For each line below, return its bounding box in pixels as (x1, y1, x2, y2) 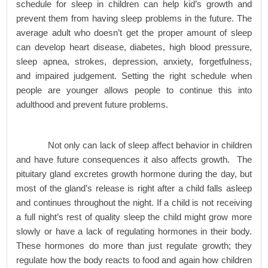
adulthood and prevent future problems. (16, 99, 169, 109)
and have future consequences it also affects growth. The (16, 154, 252, 165)
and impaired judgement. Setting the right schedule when (16, 71, 252, 81)
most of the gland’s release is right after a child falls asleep (16, 183, 252, 193)
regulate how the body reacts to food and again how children (16, 255, 252, 265)
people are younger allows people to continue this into (16, 85, 252, 95)
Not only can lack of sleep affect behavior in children (16, 140, 252, 150)
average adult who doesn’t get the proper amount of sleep (16, 28, 252, 38)
